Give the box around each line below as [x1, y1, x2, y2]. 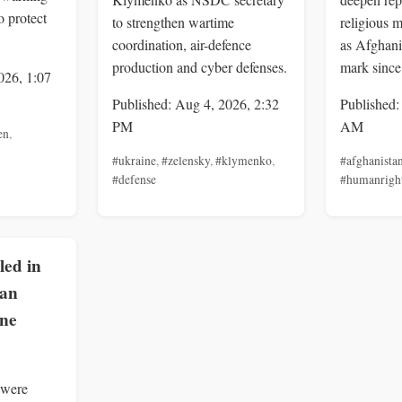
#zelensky [162, 153, 210, 170]
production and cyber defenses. [112, 57, 287, 77]
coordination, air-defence [112, 35, 251, 55]
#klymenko [215, 153, 272, 170]
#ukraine [112, 153, 156, 170]
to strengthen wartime [112, 13, 234, 32]
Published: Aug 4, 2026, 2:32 [112, 94, 279, 114]
